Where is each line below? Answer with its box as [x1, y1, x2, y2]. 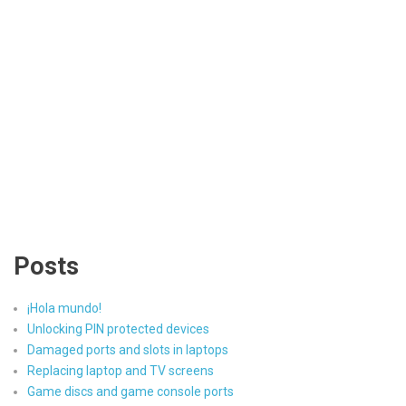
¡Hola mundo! [27, 300, 101, 315]
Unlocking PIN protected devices [27, 321, 209, 336]
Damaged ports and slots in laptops [27, 342, 228, 357]
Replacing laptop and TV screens [27, 362, 214, 378]
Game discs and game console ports [27, 383, 234, 399]
